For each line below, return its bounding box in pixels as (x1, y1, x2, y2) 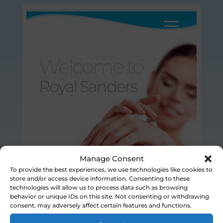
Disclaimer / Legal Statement (26, 183, 124, 191)
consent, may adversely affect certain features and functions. (10, 202, 192, 209)
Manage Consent (79, 154, 144, 163)
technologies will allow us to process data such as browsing (10, 184, 188, 191)
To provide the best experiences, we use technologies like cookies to (10, 166, 213, 173)
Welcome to (38, 54, 143, 79)
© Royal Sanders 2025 (123, 183, 197, 191)
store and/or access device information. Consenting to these (10, 175, 190, 182)
